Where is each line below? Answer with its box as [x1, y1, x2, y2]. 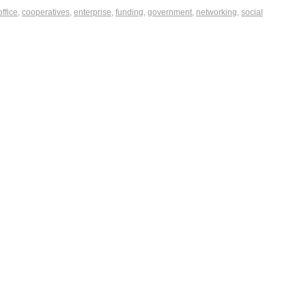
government [148, 8, 192, 18]
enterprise [74, 8, 111, 18]
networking [196, 8, 237, 18]
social [241, 8, 263, 18]
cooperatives [22, 8, 70, 18]
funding [115, 8, 143, 18]
